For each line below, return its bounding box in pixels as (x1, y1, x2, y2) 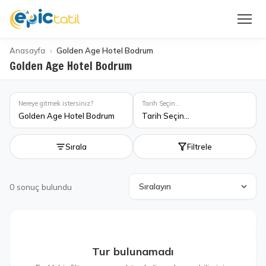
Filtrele (187, 142, 212, 151)
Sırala (65, 142, 87, 151)
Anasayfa (9, 46, 45, 55)
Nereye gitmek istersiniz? (18, 99, 93, 107)
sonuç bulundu (17, 181, 72, 192)
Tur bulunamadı (92, 245, 174, 258)
